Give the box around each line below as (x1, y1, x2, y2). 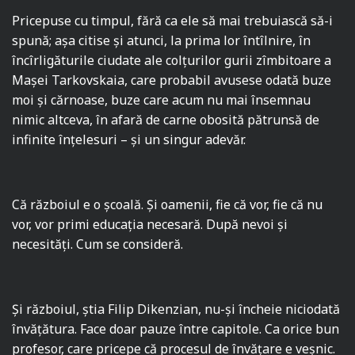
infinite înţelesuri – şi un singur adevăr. (12, 131, 246, 149)
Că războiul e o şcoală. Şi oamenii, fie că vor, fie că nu (12, 196, 323, 214)
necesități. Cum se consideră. (12, 235, 184, 254)
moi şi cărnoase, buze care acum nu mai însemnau (12, 91, 311, 109)
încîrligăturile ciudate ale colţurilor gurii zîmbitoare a (12, 52, 332, 70)
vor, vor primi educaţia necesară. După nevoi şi (12, 216, 288, 234)
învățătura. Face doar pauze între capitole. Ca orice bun (12, 320, 340, 338)
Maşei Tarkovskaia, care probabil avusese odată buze (12, 71, 332, 90)
